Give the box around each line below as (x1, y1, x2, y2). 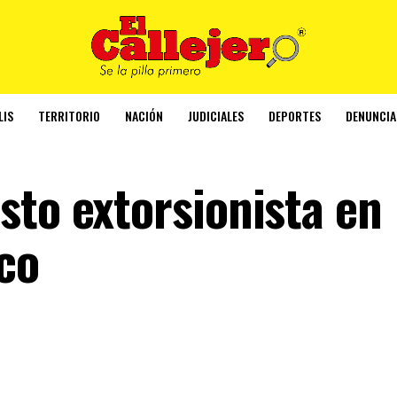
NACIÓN (125, 105, 163, 125)
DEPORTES (269, 105, 321, 125)
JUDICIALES (188, 105, 244, 125)
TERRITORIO (38, 105, 100, 125)
